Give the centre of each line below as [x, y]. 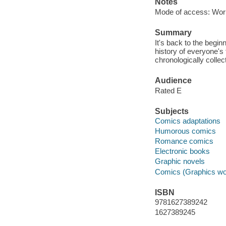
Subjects [172, 111]
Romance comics [184, 141]
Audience [173, 81]
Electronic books [182, 151]
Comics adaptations [187, 121]
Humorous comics [185, 131]
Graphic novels [180, 161]
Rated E [168, 90]
